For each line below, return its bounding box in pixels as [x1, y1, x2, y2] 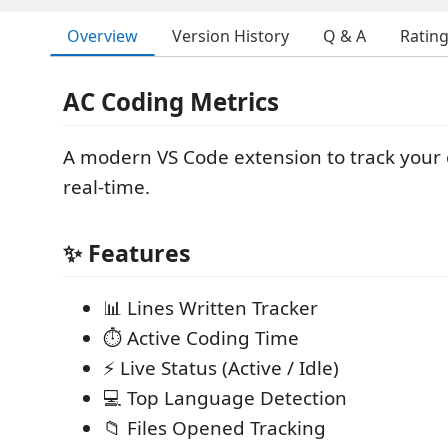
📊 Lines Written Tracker [103, 294, 318, 321]
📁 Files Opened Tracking [103, 414, 326, 441]
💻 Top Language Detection [103, 384, 347, 411]
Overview [67, 24, 138, 47]
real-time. [63, 174, 150, 200]
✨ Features [63, 236, 191, 269]
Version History [172, 25, 289, 47]
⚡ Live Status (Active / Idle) [103, 354, 339, 381]
